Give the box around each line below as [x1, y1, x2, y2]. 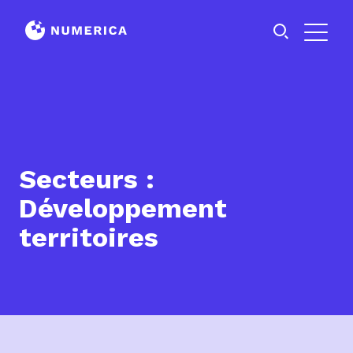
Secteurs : [19, 163, 154, 195]
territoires [19, 221, 158, 253]
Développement [19, 192, 227, 224]
